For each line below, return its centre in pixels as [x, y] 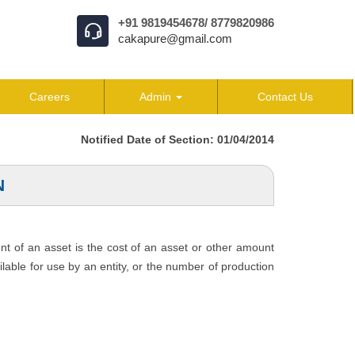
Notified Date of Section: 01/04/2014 [177, 139]
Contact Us [285, 97]
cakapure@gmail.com [175, 38]
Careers [50, 97]
